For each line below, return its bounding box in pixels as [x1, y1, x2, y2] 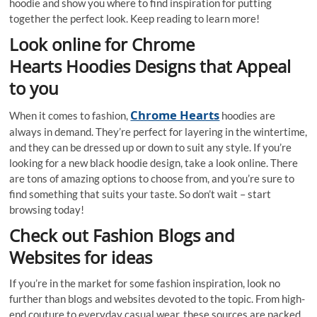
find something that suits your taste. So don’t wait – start [9, 188, 272, 201]
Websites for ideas [9, 246, 153, 270]
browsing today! [9, 203, 85, 217]
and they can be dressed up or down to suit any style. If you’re [9, 141, 292, 154]
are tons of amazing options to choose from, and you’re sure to [9, 172, 295, 185]
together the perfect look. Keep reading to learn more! [9, 12, 260, 25]
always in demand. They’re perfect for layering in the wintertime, [9, 125, 308, 139]
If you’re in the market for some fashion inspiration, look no [9, 277, 281, 290]
